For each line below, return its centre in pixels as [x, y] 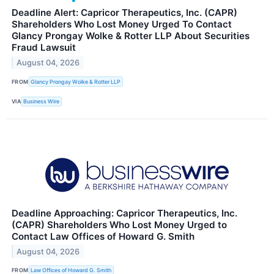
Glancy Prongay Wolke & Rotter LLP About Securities [131, 36]
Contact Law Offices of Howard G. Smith [103, 236]
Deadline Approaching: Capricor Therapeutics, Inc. [124, 213]
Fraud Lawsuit [44, 48]
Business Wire [42, 102]
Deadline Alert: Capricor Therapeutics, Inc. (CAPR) [124, 13]
